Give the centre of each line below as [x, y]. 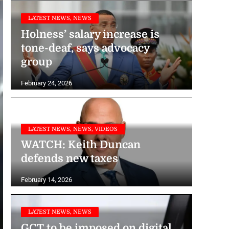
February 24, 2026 [46, 83]
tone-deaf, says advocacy [85, 48]
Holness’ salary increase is [90, 34]
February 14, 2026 [46, 180]
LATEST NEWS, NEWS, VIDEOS [73, 129]
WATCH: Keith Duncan [81, 145]
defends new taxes [69, 159]
